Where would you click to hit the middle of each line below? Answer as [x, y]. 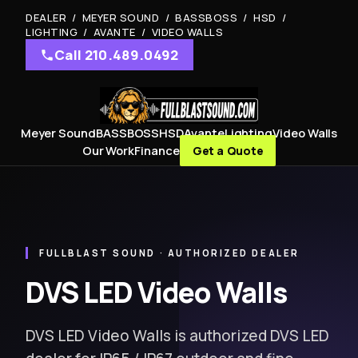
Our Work [108, 150]
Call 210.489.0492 [117, 55]
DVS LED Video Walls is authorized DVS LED [177, 336]
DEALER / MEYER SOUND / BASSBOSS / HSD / [157, 18]
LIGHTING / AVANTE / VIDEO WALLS [125, 32]
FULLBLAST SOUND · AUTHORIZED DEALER [169, 253]
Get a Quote [228, 151]
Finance [157, 150]
